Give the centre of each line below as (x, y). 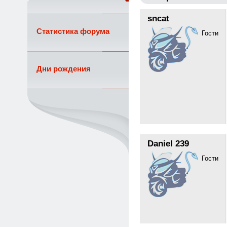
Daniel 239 (168, 144)
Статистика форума (73, 31)
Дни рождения (63, 69)
